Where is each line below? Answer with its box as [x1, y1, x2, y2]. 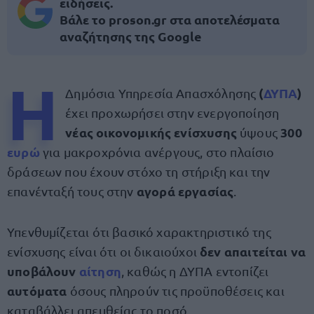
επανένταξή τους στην [7, 184, 137, 198]
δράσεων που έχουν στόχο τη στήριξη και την [7, 164, 271, 179]
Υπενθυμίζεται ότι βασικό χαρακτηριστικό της [7, 224, 271, 239]
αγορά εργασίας [136, 183, 234, 199]
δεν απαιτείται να [200, 243, 306, 259]
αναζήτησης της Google [60, 28, 202, 44]
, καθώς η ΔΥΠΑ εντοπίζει [121, 264, 269, 278]
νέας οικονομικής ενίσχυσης [65, 124, 237, 140]
